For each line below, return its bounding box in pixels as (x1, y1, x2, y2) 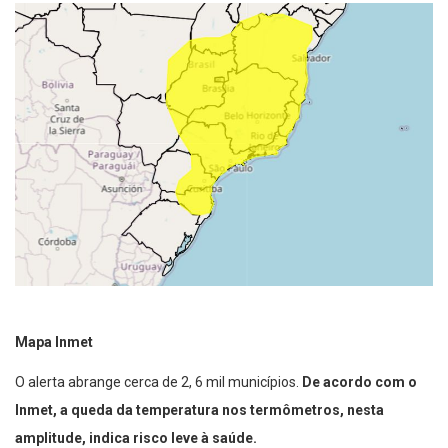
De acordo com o (302, 373, 417, 390)
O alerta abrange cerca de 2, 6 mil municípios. (15, 373, 302, 390)
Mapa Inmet (15, 333, 93, 350)
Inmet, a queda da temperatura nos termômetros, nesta (15, 401, 384, 418)
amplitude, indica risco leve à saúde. (15, 429, 263, 446)
